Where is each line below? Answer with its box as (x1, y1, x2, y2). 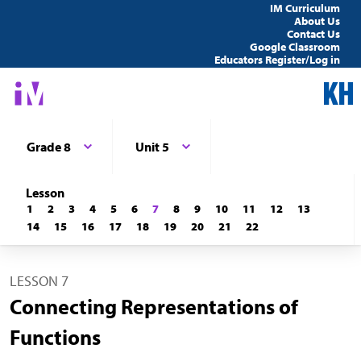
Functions (10, 324, 101, 351)
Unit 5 (135, 139, 169, 155)
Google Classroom (250, 39, 340, 54)
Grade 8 (27, 139, 71, 155)
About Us (294, 14, 340, 28)
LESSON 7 (10, 272, 68, 290)
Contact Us (287, 27, 340, 41)
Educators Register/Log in (214, 52, 340, 67)
